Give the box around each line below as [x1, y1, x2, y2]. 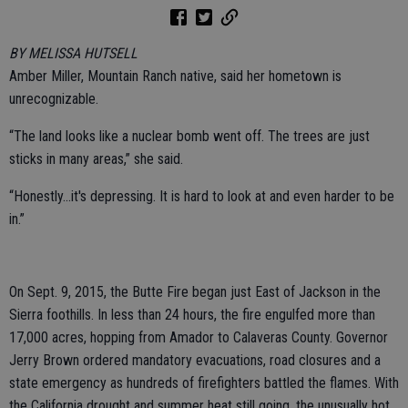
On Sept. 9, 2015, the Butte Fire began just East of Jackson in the [9, 283, 381, 301]
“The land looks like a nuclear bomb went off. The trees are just [9, 127, 370, 146]
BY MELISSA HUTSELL [9, 45, 138, 63]
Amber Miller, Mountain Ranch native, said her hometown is [9, 67, 342, 86]
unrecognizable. [9, 90, 98, 108]
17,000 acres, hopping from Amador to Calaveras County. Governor [9, 329, 388, 347]
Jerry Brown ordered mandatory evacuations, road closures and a [9, 352, 381, 370]
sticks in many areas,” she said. [9, 150, 183, 168]
